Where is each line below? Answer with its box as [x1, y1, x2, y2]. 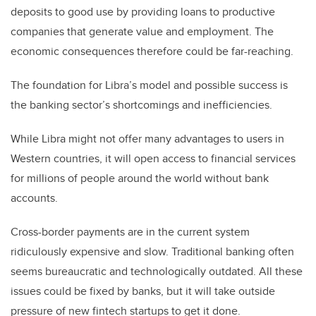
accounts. [11, 190, 58, 207]
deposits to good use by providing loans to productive [11, 4, 275, 20]
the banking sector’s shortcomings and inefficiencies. [11, 97, 272, 114]
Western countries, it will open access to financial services [11, 150, 296, 167]
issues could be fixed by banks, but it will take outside [11, 283, 275, 300]
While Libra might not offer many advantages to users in [11, 130, 284, 147]
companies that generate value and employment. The [11, 23, 274, 40]
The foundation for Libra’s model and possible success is [11, 77, 288, 94]
